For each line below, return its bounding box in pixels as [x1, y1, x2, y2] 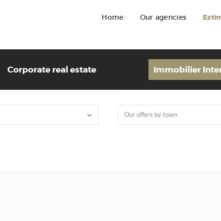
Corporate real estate [7, 64, 96, 75]
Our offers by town [124, 111, 177, 118]
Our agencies [140, 13, 187, 22]
